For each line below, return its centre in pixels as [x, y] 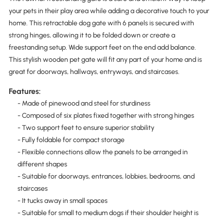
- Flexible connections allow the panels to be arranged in [102, 152]
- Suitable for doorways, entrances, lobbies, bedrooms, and [106, 176]
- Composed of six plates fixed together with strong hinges [106, 115]
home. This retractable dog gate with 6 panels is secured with [101, 23]
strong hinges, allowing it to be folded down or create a [92, 36]
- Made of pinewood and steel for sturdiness [84, 103]
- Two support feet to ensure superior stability [86, 127]
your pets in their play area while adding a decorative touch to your [109, 11]
